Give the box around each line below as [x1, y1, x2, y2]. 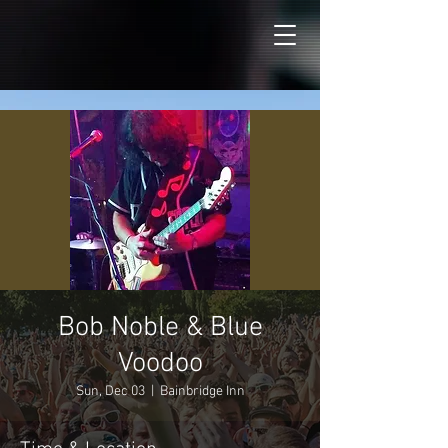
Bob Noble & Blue [57, 311, 263, 345]
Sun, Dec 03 [75, 383, 145, 400]
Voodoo [117, 347, 203, 381]
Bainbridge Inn [159, 383, 245, 400]
